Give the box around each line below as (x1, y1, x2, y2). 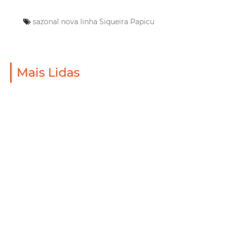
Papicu (130, 17, 154, 26)
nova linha (61, 17, 97, 26)
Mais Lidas (17, 65, 80, 80)
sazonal (33, 17, 59, 26)
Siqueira (99, 17, 128, 26)
